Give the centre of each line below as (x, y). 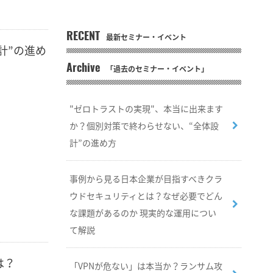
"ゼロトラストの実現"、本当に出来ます (146, 108)
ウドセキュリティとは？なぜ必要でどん (146, 196)
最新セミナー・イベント (146, 37)
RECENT (83, 37)
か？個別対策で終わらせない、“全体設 (144, 126)
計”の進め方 (93, 143)
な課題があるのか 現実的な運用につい (143, 213)
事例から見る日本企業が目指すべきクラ (146, 179)
